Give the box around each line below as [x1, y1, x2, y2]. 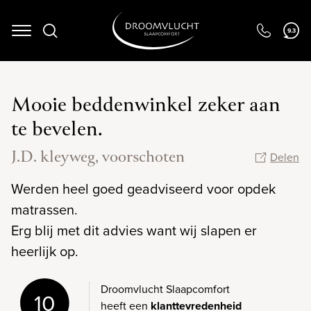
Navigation [10, 26, 81, 50]
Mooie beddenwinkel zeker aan [11, 90, 280, 122]
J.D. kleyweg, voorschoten [11, 146, 185, 170]
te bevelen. [11, 115, 103, 146]
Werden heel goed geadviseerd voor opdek [11, 178, 276, 199]
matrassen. [11, 199, 78, 220]
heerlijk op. [11, 241, 78, 262]
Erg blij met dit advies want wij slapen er [11, 220, 257, 241]
